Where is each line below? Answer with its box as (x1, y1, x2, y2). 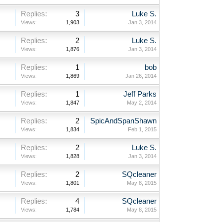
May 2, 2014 (126, 99, 157, 106)
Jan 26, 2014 (125, 72, 157, 79)
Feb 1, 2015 (127, 126, 157, 132)
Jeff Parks (123, 90, 157, 98)
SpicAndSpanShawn (90, 116, 157, 125)
